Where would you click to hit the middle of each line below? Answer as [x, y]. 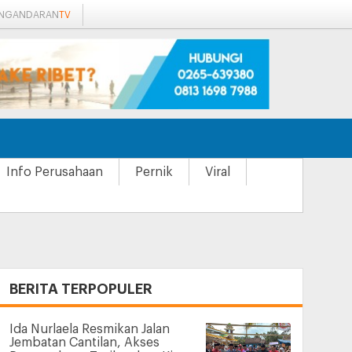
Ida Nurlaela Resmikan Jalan [89, 330]
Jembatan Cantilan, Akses [84, 343]
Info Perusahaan [55, 172]
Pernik [154, 172]
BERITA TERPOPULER [81, 289]
